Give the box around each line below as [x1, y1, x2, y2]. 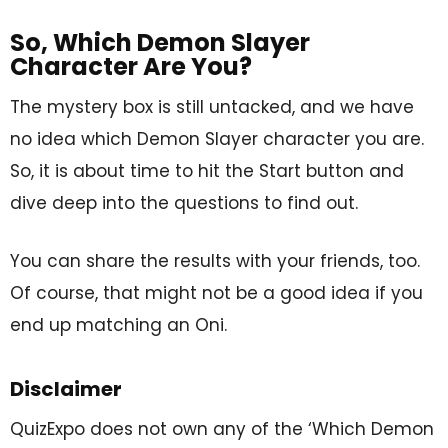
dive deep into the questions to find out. [10, 190, 358, 215]
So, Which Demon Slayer [10, 25, 310, 59]
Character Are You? [10, 49, 252, 83]
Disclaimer [10, 374, 122, 403]
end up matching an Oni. [10, 312, 227, 337]
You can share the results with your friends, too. [10, 248, 420, 273]
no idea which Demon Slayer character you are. [10, 126, 424, 151]
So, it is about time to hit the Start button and [10, 158, 404, 183]
